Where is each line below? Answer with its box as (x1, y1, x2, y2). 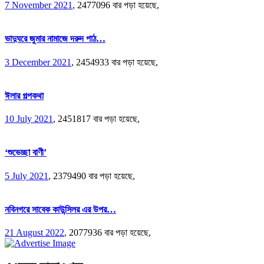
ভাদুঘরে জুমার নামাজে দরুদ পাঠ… (5, 34, 105, 44)
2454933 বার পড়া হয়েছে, (76, 57, 158, 67)
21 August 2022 (5, 227, 64, 238)
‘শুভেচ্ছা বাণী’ (5, 147, 47, 158)
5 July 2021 (5, 170, 48, 181)
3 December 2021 (5, 57, 71, 67)
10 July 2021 (5, 114, 53, 124)
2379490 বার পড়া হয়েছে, (53, 170, 135, 181)
